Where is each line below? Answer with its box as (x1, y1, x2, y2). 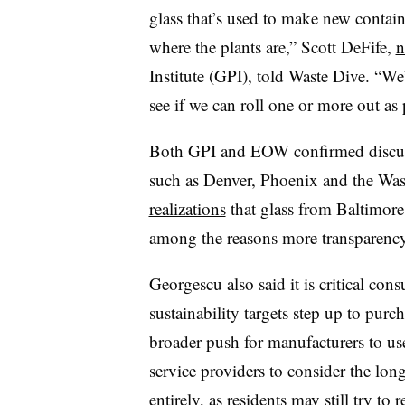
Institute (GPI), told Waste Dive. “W (148, 63, 397, 87)
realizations (148, 196, 226, 220)
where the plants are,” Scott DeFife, (148, 34, 396, 58)
